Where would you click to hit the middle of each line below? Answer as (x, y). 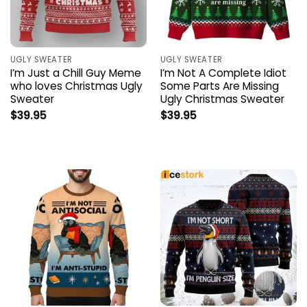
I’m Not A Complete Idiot (223, 73)
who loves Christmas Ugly (76, 86)
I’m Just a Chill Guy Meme (75, 73)
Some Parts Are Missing (219, 86)
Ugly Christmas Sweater (222, 99)
